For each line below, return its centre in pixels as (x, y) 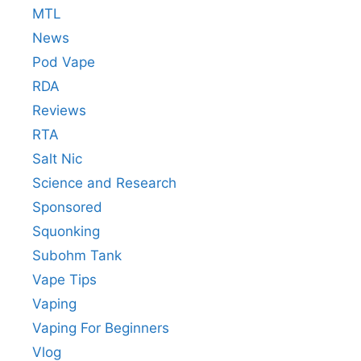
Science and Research (104, 183)
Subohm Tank (77, 255)
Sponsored (67, 207)
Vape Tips (64, 279)
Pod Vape (64, 62)
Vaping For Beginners (101, 328)
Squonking (66, 231)
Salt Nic (57, 158)
